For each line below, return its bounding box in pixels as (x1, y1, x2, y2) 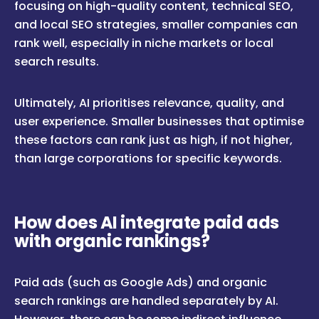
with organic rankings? (14, 229, 210, 253)
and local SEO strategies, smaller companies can (14, 16, 298, 33)
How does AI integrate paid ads (14, 211, 279, 235)
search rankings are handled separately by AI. (14, 293, 278, 310)
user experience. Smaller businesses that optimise (14, 113, 304, 130)
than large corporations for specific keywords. (14, 150, 282, 167)
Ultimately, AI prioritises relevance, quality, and (14, 95, 284, 112)
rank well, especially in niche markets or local (14, 35, 273, 52)
